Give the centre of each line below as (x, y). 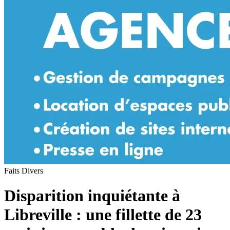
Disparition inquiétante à (92, 196)
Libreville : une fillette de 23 (103, 215)
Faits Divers (24, 170)
